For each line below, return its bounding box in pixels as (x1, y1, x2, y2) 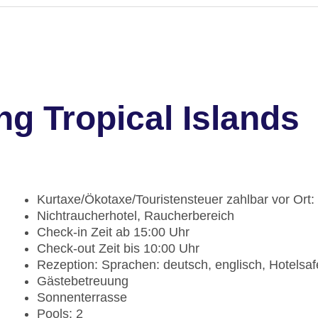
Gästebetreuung (37, 274, 128, 289)
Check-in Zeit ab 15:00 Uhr (37, 225, 190, 240)
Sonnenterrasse (37, 290, 127, 305)
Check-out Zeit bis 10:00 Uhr (37, 241, 199, 256)
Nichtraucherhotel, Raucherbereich (37, 209, 234, 224)
